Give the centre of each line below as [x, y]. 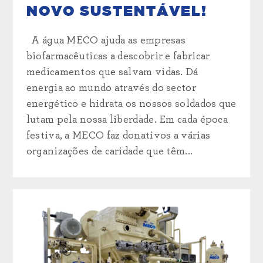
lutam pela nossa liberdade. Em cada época [127, 119]
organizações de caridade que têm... [109, 151]
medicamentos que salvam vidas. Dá [112, 72]
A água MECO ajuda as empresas [106, 40]
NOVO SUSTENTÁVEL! [117, 11]
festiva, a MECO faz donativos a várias [118, 135]
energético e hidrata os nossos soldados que [131, 104]
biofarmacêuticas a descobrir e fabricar [118, 56]
